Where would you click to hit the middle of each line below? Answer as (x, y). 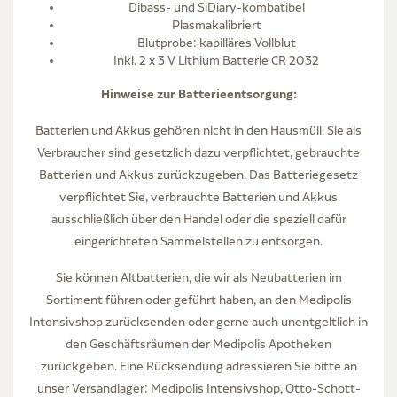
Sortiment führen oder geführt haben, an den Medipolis (198, 299)
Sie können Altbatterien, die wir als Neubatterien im (198, 277)
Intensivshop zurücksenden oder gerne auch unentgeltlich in (198, 321)
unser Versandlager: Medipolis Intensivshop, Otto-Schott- (198, 388)
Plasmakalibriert (216, 24)
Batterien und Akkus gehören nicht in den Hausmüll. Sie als (198, 130)
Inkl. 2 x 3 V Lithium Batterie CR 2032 (216, 60)
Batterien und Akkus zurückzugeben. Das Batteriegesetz (198, 174)
